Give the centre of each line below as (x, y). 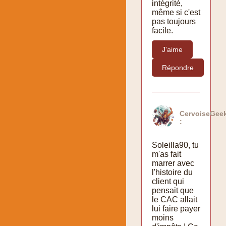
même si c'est (176, 12)
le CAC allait (175, 199)
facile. (162, 30)
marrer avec (173, 163)
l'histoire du (172, 172)
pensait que (173, 190)
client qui (168, 181)
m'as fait (166, 154)
